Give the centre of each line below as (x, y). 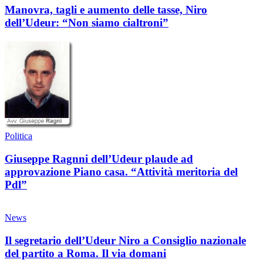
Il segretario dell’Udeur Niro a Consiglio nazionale (125, 241)
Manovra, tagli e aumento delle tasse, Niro (106, 10)
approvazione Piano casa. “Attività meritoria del (121, 171)
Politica (18, 136)
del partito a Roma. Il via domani (85, 254)
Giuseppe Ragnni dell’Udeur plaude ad (99, 159)
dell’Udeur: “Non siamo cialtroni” (87, 23)
